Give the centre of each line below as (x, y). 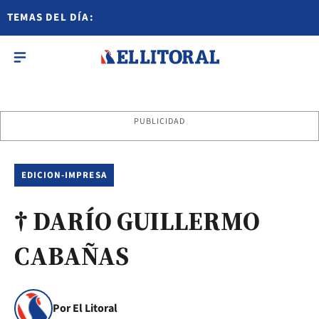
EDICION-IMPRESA (64, 175)
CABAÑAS (72, 256)
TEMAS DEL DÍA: (51, 17)
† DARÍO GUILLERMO (140, 221)
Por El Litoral (85, 308)
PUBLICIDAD (159, 121)
